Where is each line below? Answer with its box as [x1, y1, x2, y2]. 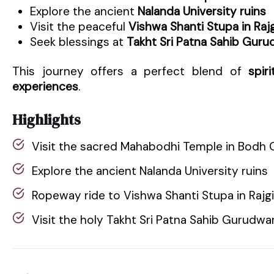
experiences [12, 79, 78, 95]
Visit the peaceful [29, 18, 128, 34]
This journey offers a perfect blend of [12, 64, 249, 80]
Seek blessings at [29, 34, 127, 50]
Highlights [12, 109, 81, 130]
